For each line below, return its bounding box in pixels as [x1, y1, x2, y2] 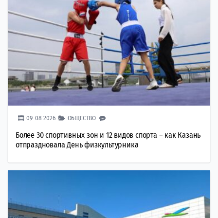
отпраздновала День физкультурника [16, 140, 139, 150]
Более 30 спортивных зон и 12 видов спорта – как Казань [16, 130, 201, 140]
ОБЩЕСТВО [67, 114, 96, 122]
